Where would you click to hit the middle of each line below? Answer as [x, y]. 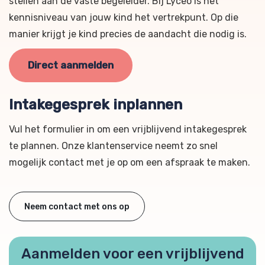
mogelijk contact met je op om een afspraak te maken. [130, 162]
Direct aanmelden [71, 65]
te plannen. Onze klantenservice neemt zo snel [113, 146]
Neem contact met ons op [77, 207]
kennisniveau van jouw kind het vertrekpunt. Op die [124, 17]
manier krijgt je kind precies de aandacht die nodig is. [128, 34]
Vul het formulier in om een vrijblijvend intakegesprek [128, 129]
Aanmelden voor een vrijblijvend [132, 254]
